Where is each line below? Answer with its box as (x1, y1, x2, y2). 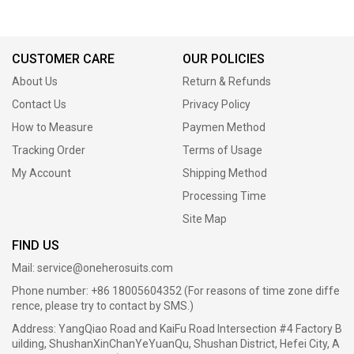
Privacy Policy (182, 97, 250, 111)
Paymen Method (182, 120, 265, 134)
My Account (12, 166, 71, 179)
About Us (12, 74, 58, 88)
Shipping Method (182, 166, 267, 179)
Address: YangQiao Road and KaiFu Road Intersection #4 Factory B (12, 322, 342, 335)
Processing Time (182, 189, 266, 202)
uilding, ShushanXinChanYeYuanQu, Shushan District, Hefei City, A (12, 337, 340, 350)
